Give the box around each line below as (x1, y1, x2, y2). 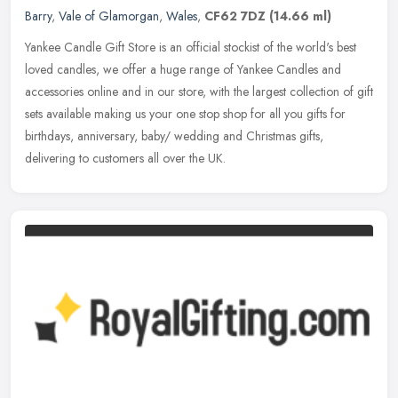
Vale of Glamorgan (59, 6, 159, 25)
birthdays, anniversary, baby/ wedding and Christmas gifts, (25, 126, 323, 145)
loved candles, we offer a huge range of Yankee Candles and (25, 60, 341, 78)
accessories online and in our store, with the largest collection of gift (25, 82, 373, 100)
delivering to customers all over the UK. (25, 148, 226, 167)
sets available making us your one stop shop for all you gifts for (25, 104, 346, 123)
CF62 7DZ (204, 6, 266, 25)
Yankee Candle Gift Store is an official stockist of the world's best (25, 37, 356, 56)
